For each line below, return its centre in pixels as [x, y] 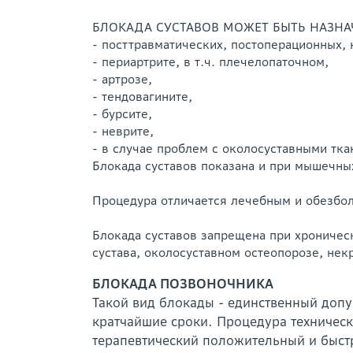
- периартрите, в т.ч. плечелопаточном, [210, 62]
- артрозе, [122, 79]
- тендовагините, [142, 97]
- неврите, [123, 131]
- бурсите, [122, 114]
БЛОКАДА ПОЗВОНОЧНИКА [183, 284]
